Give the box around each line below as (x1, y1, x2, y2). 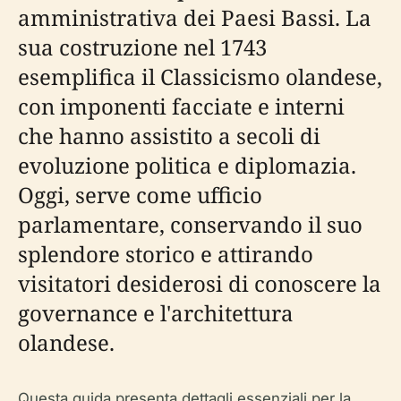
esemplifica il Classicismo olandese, (18, 62, 382, 91)
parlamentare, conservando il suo (18, 209, 363, 239)
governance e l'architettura (18, 298, 294, 328)
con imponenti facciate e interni (18, 91, 345, 121)
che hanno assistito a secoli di (18, 121, 320, 150)
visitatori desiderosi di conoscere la (18, 269, 381, 298)
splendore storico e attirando (18, 239, 313, 269)
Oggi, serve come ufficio (18, 180, 262, 209)
